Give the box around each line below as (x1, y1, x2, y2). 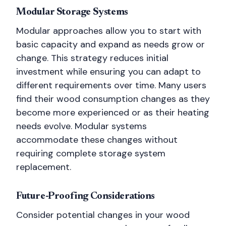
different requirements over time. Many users (16, 79, 206, 91)
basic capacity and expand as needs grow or (16, 38, 205, 50)
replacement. (16, 161, 71, 173)
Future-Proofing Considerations (16, 191, 155, 201)
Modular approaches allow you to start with (16, 25, 201, 37)
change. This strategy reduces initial (16, 52, 168, 64)
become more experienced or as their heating (16, 106, 209, 119)
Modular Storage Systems (16, 7, 128, 17)
